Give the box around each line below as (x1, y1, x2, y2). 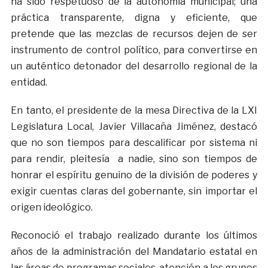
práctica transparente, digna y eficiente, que (10, 12, 258, 24)
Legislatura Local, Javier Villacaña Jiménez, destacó (10, 121, 258, 133)
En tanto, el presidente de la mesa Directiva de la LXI (10, 105, 258, 117)
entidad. (10, 77, 47, 89)
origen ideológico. (10, 202, 93, 214)
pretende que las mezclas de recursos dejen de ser (10, 28, 258, 40)
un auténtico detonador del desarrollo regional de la (10, 60, 258, 72)
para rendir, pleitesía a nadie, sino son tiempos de (10, 153, 258, 165)
